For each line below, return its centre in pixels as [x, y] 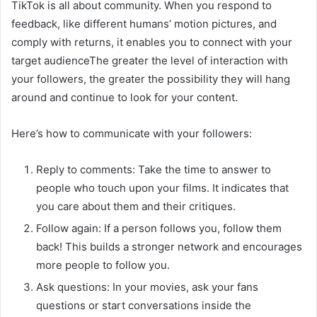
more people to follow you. [103, 265]
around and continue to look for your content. [125, 97]
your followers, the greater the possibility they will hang [151, 79]
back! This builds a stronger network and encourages [169, 246]
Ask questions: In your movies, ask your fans [147, 287]
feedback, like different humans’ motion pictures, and [144, 23]
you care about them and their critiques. [136, 206]
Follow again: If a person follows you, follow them [159, 228]
